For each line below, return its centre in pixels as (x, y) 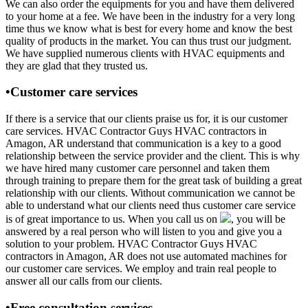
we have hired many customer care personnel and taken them (137, 168)
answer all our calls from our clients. (84, 280)
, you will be (258, 219)
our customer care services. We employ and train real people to (141, 268)
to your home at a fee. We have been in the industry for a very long (150, 16)
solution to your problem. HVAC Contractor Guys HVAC (131, 243)
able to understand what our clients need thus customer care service (151, 205)
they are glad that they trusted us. (77, 65)
